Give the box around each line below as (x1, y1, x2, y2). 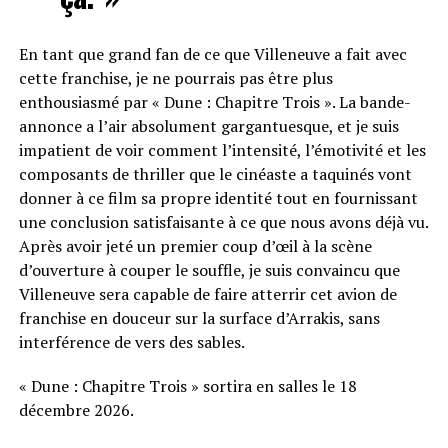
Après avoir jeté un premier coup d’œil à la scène (18, 234, 372, 257)
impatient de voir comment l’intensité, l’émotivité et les (18, 138, 426, 161)
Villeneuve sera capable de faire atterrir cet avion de (18, 282, 397, 305)
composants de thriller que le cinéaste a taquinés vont (18, 162, 412, 185)
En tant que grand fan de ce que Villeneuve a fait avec (18, 42, 407, 65)
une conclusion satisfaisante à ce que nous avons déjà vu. (18, 210, 428, 233)
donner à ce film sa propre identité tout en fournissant (18, 186, 418, 209)
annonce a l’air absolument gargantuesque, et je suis (18, 114, 399, 137)
